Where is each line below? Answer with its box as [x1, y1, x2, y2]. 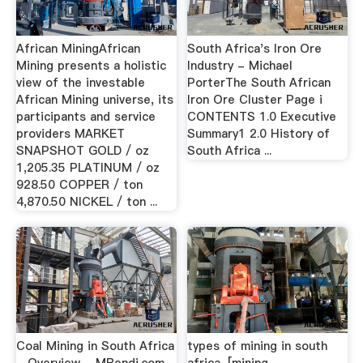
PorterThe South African [187, 75, 331, 92]
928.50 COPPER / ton [15, 177, 143, 194]
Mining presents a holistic [15, 58, 166, 75]
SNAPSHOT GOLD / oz [15, 143, 149, 160]
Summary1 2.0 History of [187, 126, 331, 143]
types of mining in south [187, 337, 328, 354]
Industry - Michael [187, 58, 293, 75]
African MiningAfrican [15, 41, 140, 58]
